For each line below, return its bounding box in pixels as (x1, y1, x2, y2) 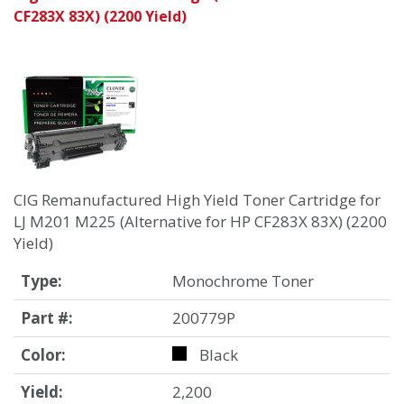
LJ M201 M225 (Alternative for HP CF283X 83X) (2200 (14, 211, 387, 233)
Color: (21, 344, 66, 366)
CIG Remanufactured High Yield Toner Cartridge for (14, 189, 381, 211)
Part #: (21, 308, 73, 329)
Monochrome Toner (172, 271, 314, 292)
